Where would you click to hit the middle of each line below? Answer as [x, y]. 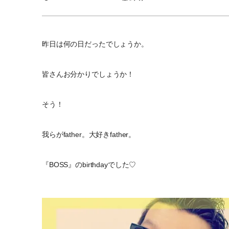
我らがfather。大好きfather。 [89, 134]
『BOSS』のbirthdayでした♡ [89, 164]
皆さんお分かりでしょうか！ [88, 74]
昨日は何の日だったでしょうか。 [95, 44]
